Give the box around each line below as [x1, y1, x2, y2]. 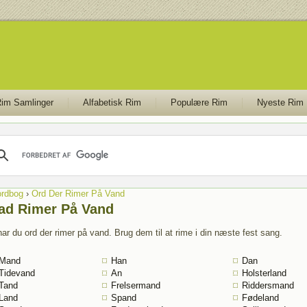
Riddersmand [241, 280, 294, 291]
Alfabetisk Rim [82, 97, 141, 108]
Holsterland [241, 268, 286, 278]
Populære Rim [170, 97, 228, 108]
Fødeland [241, 293, 279, 303]
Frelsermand [110, 280, 160, 291]
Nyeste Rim [256, 97, 304, 108]
